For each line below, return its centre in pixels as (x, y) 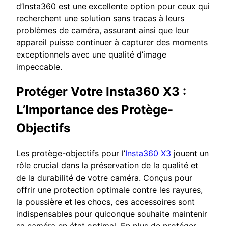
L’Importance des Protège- (95, 109)
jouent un (190, 153)
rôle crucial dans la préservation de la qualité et (107, 165)
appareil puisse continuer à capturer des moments (112, 42)
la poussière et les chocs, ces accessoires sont (105, 202)
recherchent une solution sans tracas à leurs (100, 18)
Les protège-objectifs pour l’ (71, 153)
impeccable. (39, 66)
